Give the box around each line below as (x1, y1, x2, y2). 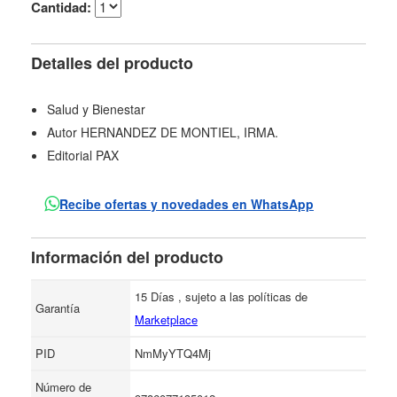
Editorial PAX (47, 146, 119, 164)
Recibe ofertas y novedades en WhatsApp (59, 195, 314, 213)
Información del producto (31, 245, 223, 269)
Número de (35, 378, 91, 395)
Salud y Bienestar (47, 100, 145, 118)
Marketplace (135, 311, 198, 328)
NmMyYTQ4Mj (135, 345, 211, 362)
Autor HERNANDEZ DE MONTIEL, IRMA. (47, 123, 278, 141)
